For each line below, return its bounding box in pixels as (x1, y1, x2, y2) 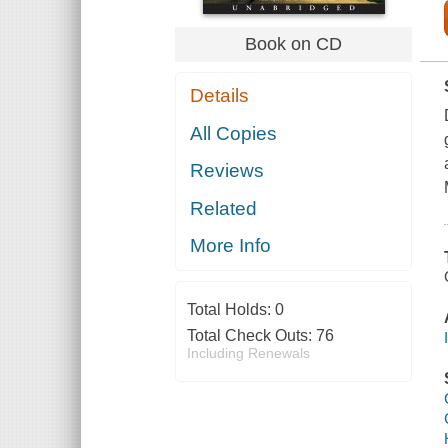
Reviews (190, 160, 265, 182)
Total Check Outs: (186, 327, 316, 345)
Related (190, 197, 258, 219)
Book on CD (245, 33, 343, 54)
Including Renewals (186, 345, 310, 362)
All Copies (190, 122, 278, 144)
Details (190, 85, 250, 107)
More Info (190, 235, 272, 257)
